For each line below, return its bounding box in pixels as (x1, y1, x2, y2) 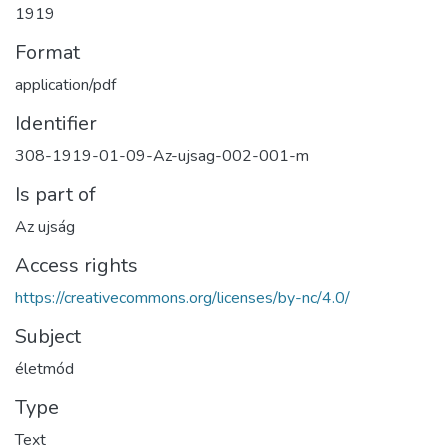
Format (15, 38, 80, 66)
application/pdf (15, 73, 116, 96)
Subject (15, 322, 81, 350)
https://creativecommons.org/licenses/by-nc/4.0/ (15, 286, 350, 309)
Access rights (15, 251, 138, 279)
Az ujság (15, 215, 75, 238)
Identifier (15, 109, 97, 137)
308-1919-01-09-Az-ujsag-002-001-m (15, 144, 309, 167)
